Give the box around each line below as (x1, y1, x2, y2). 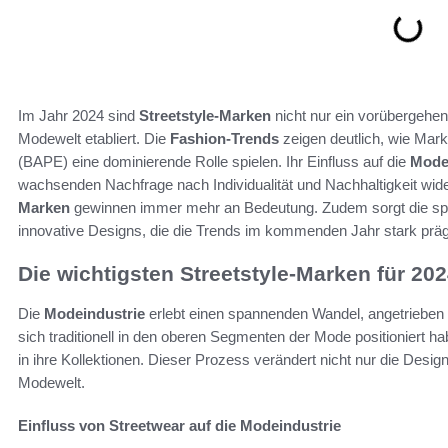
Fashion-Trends (170, 129, 279, 147)
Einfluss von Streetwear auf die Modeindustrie (18, 416, 341, 434)
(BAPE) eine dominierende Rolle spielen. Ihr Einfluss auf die (18, 152, 410, 170)
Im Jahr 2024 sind (18, 106, 139, 124)
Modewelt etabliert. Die (18, 129, 170, 147)
